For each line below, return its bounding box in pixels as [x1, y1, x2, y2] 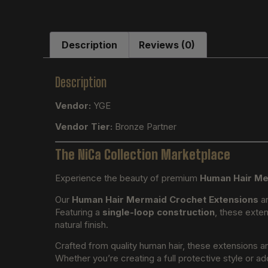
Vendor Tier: [55, 120, 112, 132]
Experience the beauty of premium [55, 172, 200, 184]
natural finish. [55, 218, 108, 230]
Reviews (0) [138, 38, 195, 51]
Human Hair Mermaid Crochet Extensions [72, 193, 258, 205]
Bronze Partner [112, 120, 176, 132]
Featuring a [55, 206, 102, 218]
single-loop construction [102, 206, 215, 218]
